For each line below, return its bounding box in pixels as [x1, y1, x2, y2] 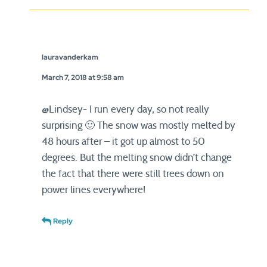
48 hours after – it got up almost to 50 [42, 136, 205, 147]
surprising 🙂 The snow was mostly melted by [42, 120, 235, 131]
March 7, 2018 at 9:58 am [42, 73, 124, 82]
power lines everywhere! [42, 185, 145, 195]
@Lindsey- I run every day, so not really [42, 104, 209, 114]
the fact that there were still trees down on [42, 169, 224, 179]
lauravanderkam [42, 52, 98, 62]
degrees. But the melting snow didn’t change [42, 153, 232, 163]
